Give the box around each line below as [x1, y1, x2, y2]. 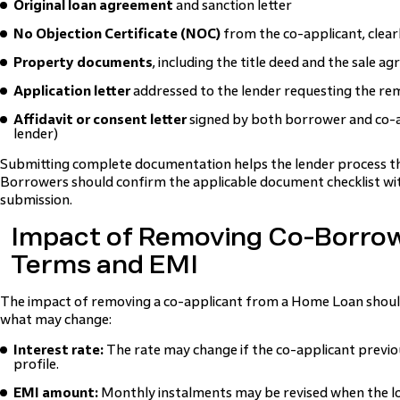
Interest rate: [13, 342, 104, 357]
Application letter [13, 83, 130, 98]
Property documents [13, 54, 153, 70]
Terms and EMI [11, 251, 198, 279]
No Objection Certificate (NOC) [13, 26, 221, 41]
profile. [13, 356, 59, 371]
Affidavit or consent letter [13, 112, 187, 127]
